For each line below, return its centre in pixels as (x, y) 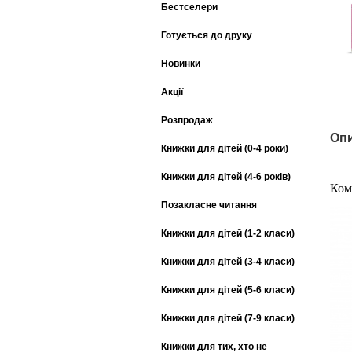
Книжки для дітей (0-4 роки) (225, 148)
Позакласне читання (209, 205)
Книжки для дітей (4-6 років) (226, 176)
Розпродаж (187, 120)
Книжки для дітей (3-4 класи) (228, 261)
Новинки (181, 63)
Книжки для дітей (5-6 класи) (228, 290)
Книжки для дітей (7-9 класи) (228, 318)
